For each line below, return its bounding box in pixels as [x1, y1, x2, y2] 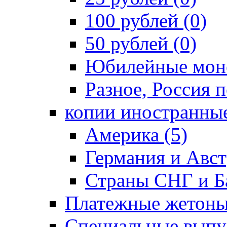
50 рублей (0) [85, 32, 197, 54]
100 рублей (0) [85, 10, 207, 31]
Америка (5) [85, 124, 187, 145]
